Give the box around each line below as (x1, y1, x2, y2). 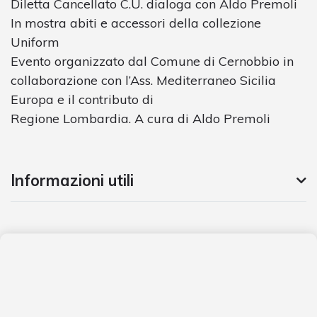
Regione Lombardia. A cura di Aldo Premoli (11, 110, 270, 127)
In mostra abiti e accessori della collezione (11, 14, 261, 31)
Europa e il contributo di (11, 91, 154, 108)
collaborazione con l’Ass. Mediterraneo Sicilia (11, 71, 276, 88)
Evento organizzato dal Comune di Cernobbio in (11, 52, 294, 69)
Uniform (11, 33, 59, 50)
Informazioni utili (11, 170, 134, 190)
